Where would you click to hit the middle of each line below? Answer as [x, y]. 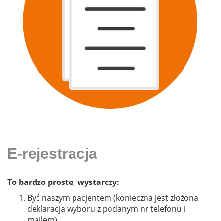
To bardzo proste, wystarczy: [63, 182]
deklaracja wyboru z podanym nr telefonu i [106, 209]
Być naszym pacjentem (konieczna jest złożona [113, 198]
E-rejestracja [52, 154]
